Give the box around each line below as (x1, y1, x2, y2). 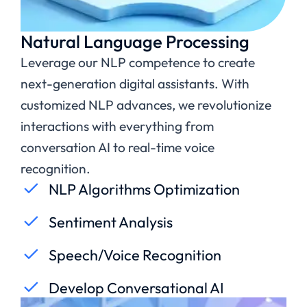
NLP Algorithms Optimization (49, 179, 240, 199)
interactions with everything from (21, 117, 214, 134)
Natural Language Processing (21, 29, 249, 53)
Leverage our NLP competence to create (21, 53, 255, 71)
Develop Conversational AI (49, 278, 224, 297)
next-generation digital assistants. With (21, 75, 249, 92)
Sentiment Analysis (49, 212, 173, 232)
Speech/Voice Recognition (49, 245, 221, 265)
